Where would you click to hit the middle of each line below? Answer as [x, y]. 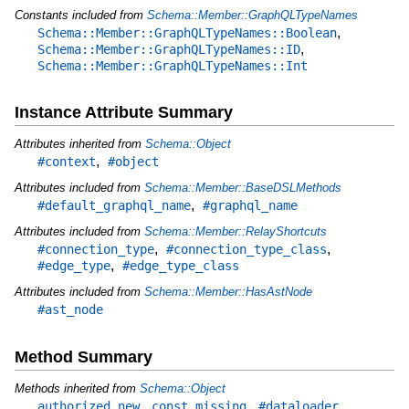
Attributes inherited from [79, 144]
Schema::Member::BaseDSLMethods [242, 188]
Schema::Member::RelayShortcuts [235, 232]
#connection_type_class [246, 250]
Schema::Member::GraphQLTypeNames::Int [172, 65]
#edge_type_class [180, 266]
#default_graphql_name [114, 206]
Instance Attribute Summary [123, 113]
